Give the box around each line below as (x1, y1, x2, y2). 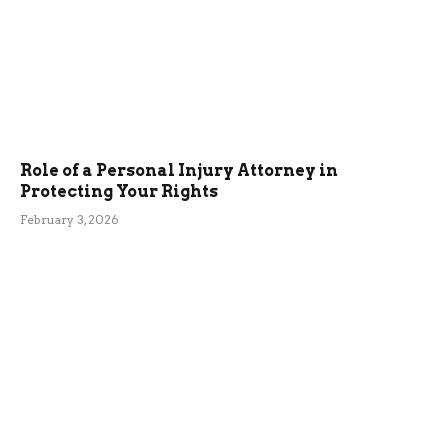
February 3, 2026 (20, 212, 119, 228)
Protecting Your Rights (20, 182, 218, 202)
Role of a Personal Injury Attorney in (20, 161, 338, 181)
